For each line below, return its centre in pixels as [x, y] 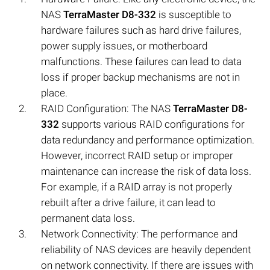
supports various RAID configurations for [152, 124]
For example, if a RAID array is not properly [137, 187]
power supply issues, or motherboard [124, 46]
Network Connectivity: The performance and [139, 234]
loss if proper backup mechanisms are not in [140, 77]
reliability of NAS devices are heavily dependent [146, 250]
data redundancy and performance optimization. [148, 140]
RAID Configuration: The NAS [107, 109]
